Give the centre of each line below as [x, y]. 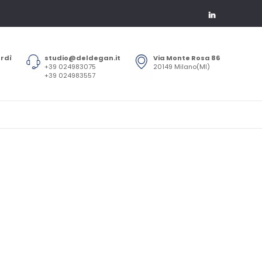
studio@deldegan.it [82, 58]
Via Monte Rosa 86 [187, 58]
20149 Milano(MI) [182, 67]
